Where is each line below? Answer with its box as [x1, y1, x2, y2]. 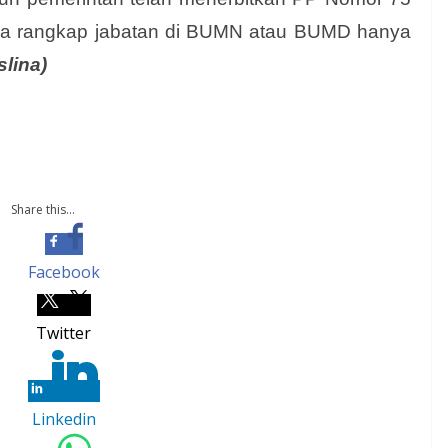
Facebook [27, 261, 100, 283]
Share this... [10, 201, 75, 218]
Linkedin [31, 408, 96, 430]
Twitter [36, 322, 91, 344]
